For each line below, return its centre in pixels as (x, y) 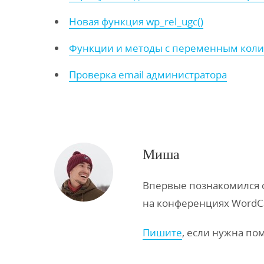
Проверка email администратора (148, 75)
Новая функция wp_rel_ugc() (136, 22)
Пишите (162, 232)
